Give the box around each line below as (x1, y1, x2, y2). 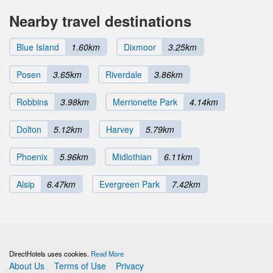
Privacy (116, 259, 144, 272)
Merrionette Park (113, 95, 177, 108)
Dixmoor (124, 40, 156, 53)
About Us (9, 259, 44, 272)
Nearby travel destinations (9, 10, 191, 31)
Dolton (16, 122, 41, 135)
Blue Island (16, 40, 59, 53)
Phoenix (16, 150, 48, 163)
